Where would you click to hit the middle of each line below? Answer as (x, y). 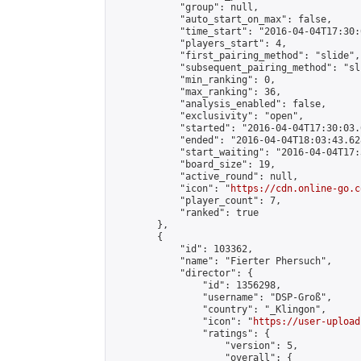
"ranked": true (185, 213)
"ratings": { (191, 334)
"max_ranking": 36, (197, 92)
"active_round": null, (205, 176)
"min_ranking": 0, (194, 80)
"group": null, (185, 7)
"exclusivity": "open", (208, 116)
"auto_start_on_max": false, (222, 19)
